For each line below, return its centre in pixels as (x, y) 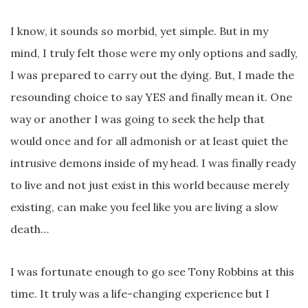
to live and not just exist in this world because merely (150, 185)
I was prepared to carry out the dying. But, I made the (152, 75)
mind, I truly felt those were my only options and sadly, (154, 53)
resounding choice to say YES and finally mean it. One (151, 97)
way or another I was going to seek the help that (137, 119)
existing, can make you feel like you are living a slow (144, 207)
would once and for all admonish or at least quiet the (149, 141)
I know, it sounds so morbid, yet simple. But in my (139, 31)
